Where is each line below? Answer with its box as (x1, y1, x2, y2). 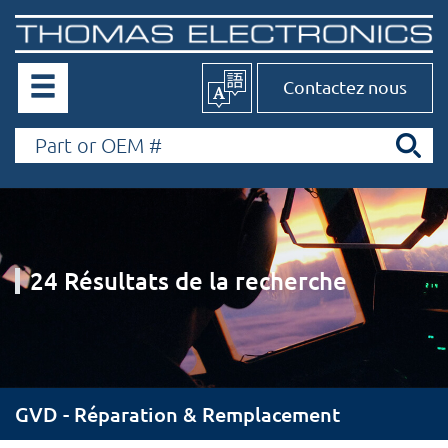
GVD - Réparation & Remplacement (15, 401, 340, 427)
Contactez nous (283, 76, 407, 97)
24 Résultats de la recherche (30, 265, 347, 296)
